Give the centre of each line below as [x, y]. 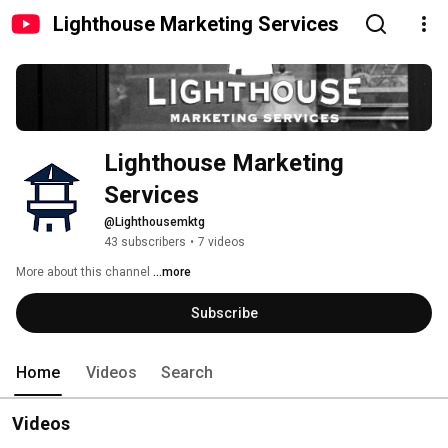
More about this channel [83, 272]
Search [187, 373]
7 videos [221, 242]
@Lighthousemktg [154, 222]
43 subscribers [145, 242]
